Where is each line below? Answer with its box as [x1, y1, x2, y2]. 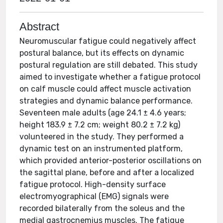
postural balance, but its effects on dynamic [19, 48, 185, 58]
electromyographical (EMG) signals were [19, 192, 169, 201]
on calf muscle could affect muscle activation [19, 84, 192, 94]
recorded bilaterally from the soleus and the [19, 204, 185, 213]
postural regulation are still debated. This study [19, 60, 198, 70]
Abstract [19, 20, 60, 33]
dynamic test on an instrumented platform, [19, 144, 183, 153]
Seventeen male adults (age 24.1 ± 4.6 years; [19, 108, 187, 117]
